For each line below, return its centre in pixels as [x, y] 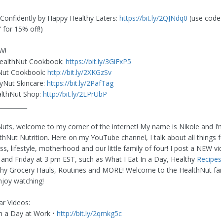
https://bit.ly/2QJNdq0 [153, 18]
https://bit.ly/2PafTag [80, 83]
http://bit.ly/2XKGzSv [79, 72]
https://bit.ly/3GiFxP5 [98, 61]
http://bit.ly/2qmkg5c [89, 213]
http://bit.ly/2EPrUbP [75, 94]
